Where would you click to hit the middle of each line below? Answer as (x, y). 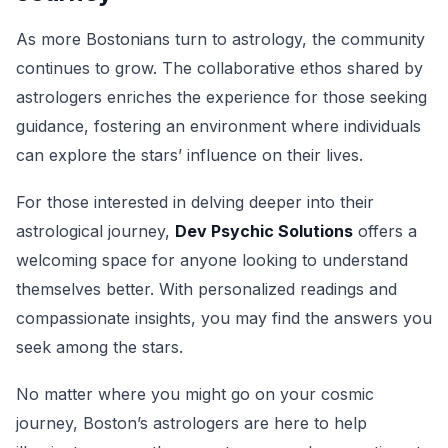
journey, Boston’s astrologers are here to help (191, 423)
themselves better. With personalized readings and (206, 289)
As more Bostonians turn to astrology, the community (220, 39)
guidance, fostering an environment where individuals (218, 126)
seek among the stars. (99, 347)
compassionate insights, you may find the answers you (224, 318)
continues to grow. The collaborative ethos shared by (219, 68)
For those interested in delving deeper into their (195, 202)
